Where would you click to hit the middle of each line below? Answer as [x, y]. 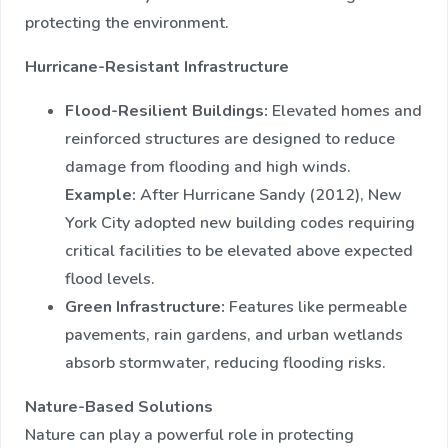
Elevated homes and [345, 111]
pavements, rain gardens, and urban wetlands [234, 335]
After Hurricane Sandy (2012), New [269, 195]
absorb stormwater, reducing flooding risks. [225, 363]
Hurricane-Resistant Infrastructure [157, 67]
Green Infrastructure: [145, 307]
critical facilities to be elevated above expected [239, 251]
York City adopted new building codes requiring [240, 223]
